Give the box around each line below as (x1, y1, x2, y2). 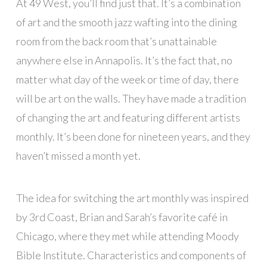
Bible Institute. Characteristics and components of (15, 248, 246, 262)
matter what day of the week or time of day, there (15, 73, 239, 86)
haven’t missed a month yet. (15, 149, 141, 163)
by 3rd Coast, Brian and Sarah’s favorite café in (15, 210, 228, 223)
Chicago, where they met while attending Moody (15, 229, 239, 243)
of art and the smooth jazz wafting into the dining (15, 15, 237, 29)
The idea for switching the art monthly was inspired (15, 191, 249, 204)
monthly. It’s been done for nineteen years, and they (15, 130, 250, 144)
